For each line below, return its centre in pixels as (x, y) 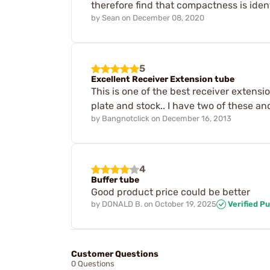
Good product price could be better (171, 192)
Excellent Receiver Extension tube (163, 80)
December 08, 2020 (168, 18)
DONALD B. (122, 204)
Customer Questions (115, 254)
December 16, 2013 (197, 118)
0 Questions (93, 264)
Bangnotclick (126, 118)
